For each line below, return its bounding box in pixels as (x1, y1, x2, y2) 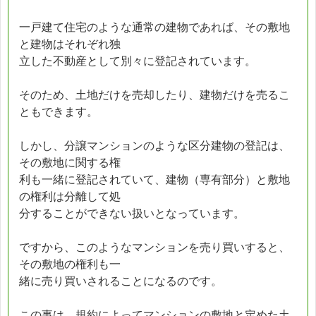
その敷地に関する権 (19, 156, 121, 169)
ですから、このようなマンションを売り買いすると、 (19, 241, 290, 253)
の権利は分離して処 (19, 190, 121, 202)
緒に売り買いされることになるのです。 (19, 274, 222, 287)
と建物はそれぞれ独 (19, 37, 121, 50)
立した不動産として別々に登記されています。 (19, 54, 256, 67)
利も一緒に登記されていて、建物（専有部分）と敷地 (19, 173, 290, 186)
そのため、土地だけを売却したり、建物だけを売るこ (19, 88, 290, 101)
